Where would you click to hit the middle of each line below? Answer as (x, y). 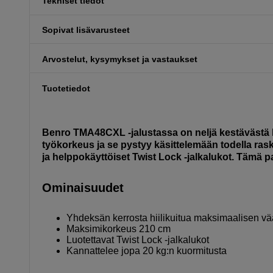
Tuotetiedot (66, 88)
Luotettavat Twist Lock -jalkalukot (138, 239)
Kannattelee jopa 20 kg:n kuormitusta (147, 250)
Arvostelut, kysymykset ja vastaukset (120, 59)
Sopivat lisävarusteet (86, 30)
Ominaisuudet (83, 187)
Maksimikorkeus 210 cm (119, 229)
